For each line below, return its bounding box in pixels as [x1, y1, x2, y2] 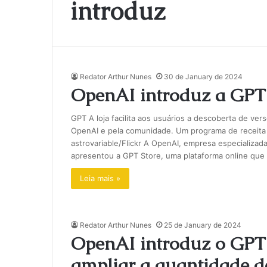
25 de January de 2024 [163, 221, 241, 229]
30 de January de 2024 [163, 72, 243, 81]
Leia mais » [79, 173, 120, 183]
